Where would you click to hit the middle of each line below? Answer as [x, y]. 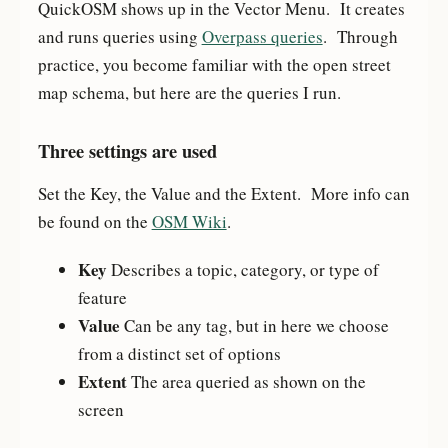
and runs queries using [119, 37]
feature [102, 297]
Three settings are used [127, 151]
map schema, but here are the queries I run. [189, 93]
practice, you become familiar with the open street [214, 65]
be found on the [94, 222]
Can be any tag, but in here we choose [254, 325]
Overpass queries [262, 37]
